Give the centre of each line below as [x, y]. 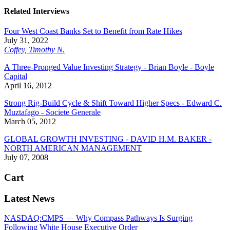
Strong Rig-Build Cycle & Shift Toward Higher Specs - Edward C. [113, 103]
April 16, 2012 [28, 86]
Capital [16, 76]
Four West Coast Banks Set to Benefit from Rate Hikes [93, 31]
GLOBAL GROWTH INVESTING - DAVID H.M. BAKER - [108, 139]
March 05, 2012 [30, 122]
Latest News [29, 198]
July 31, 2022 [26, 41]
